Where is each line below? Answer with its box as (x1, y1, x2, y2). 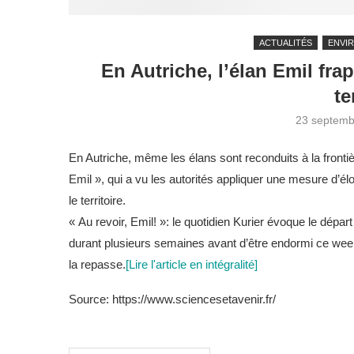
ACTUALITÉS (258, 37, 312, 47)
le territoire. (69, 193, 126, 207)
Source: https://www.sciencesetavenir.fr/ (69, 292, 276, 306)
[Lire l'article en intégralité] (126, 257, 258, 271)
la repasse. (69, 257, 126, 271)
